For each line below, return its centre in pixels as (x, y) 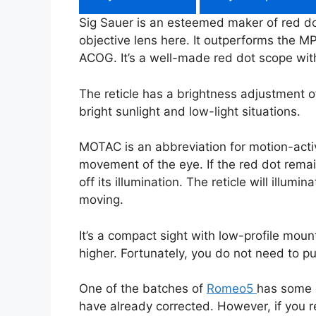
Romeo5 (232, 289)
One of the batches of (143, 289)
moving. (101, 200)
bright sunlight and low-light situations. (190, 111)
